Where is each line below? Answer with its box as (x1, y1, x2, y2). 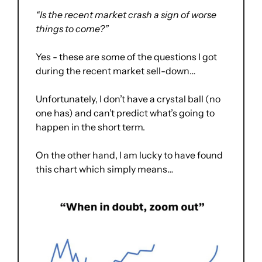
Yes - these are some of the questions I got (36, 50, 217, 63)
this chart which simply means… (36, 163, 175, 175)
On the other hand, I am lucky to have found (36, 149, 223, 161)
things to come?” (36, 22, 109, 35)
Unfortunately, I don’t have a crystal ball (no (36, 92, 220, 105)
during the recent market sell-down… (36, 64, 197, 77)
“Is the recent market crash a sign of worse (36, 8, 216, 20)
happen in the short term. (36, 120, 145, 133)
